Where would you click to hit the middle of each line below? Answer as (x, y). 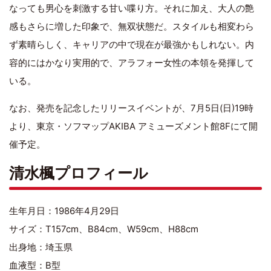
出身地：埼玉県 (41, 247)
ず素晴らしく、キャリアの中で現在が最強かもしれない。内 (132, 44)
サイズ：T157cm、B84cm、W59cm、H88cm (104, 229)
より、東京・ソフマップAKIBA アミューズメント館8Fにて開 (133, 126)
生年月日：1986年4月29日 (64, 211)
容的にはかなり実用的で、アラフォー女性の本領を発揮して (132, 62)
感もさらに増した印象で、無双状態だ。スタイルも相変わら (132, 26)
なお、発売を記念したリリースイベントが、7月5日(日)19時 (131, 108)
